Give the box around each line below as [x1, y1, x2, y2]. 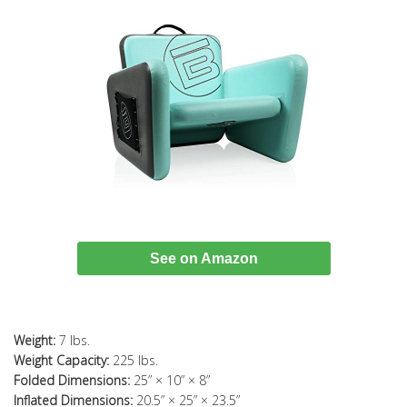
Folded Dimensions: [14, 372, 130, 390]
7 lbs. [55, 332, 90, 350]
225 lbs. [109, 352, 158, 370]
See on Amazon [149, 251, 258, 267]
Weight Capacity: [14, 352, 109, 370]
